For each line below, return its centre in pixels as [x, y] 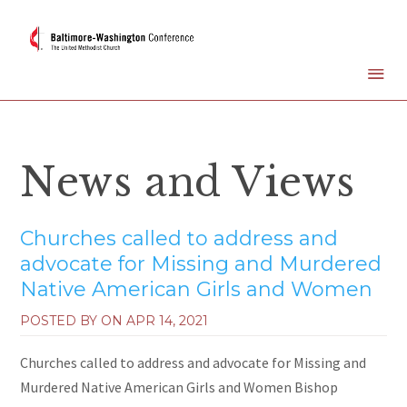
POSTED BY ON [74, 321]
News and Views [188, 183]
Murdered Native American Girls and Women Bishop [179, 387]
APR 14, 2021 [168, 321]
